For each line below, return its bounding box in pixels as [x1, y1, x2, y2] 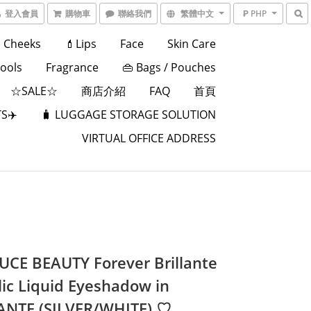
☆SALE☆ [10, 83, 58, 99]
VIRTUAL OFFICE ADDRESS [81, 131, 216, 146]
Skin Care [167, 36, 216, 51]
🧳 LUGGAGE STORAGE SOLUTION [40, 107, 216, 122]
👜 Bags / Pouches [121, 60, 216, 75]
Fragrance [45, 60, 99, 75]
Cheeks [3, 36, 41, 51]
